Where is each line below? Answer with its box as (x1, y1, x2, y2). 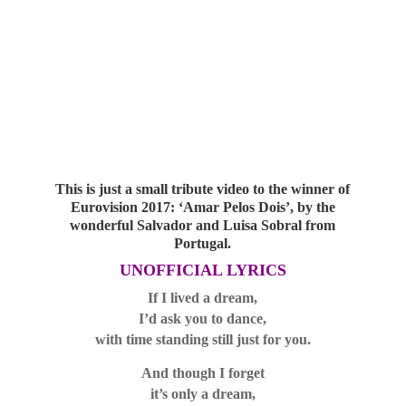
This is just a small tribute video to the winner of (55, 181, 351, 197)
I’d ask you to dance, (139, 311, 267, 326)
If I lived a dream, (148, 290, 258, 305)
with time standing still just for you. (94, 332, 311, 347)
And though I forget (140, 365, 265, 381)
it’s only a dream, (150, 386, 256, 401)
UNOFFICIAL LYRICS (119, 261, 286, 279)
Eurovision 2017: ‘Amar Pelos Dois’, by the (70, 199, 335, 215)
